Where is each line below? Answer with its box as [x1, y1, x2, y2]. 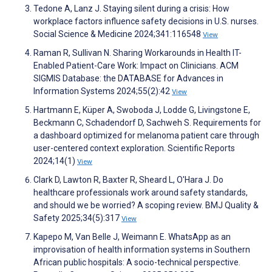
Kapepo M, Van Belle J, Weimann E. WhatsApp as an [33, 231, 231, 242]
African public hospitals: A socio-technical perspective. [33, 257, 240, 267]
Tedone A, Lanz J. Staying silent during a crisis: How [33, 3, 229, 13]
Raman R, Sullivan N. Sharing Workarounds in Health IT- [33, 47, 242, 58]
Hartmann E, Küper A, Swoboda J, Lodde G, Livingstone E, [33, 104, 250, 115]
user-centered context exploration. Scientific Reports [33, 143, 235, 153]
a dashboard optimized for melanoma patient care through [33, 130, 259, 140]
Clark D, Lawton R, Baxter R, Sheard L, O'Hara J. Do [33, 174, 223, 185]
